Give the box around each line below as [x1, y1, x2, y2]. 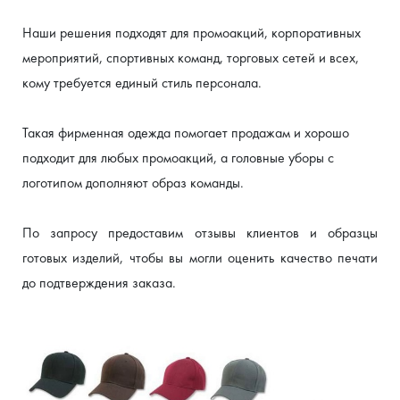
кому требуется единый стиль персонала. [22, 73, 262, 92]
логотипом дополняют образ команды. [22, 173, 244, 192]
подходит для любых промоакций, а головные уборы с [22, 148, 334, 167]
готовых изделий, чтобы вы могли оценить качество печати [22, 248, 378, 267]
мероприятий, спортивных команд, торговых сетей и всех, [22, 48, 359, 67]
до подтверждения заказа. [22, 273, 176, 292]
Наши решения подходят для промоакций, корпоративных [22, 23, 361, 42]
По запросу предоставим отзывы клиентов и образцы [22, 223, 378, 242]
